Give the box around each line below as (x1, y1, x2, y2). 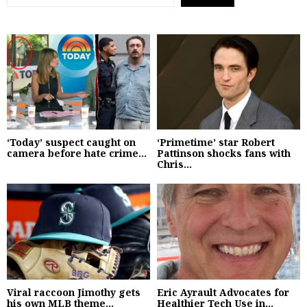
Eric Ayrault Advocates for (157, 285, 289, 299)
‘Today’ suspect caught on (7, 136, 136, 149)
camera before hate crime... (7, 147, 147, 160)
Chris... (157, 158, 192, 171)
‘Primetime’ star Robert (157, 136, 275, 149)
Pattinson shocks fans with (157, 147, 291, 160)
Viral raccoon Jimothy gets (7, 285, 140, 299)
